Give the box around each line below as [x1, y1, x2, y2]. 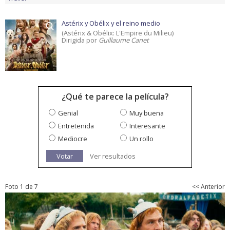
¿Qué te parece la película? [61, 91, 169, 103]
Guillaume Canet [99, 35, 149, 45]
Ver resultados [90, 151, 136, 161]
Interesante [129, 121, 165, 131]
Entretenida [58, 121, 94, 131]
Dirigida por [62, 35, 99, 45]
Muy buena [129, 108, 164, 118]
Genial [58, 108, 78, 118]
